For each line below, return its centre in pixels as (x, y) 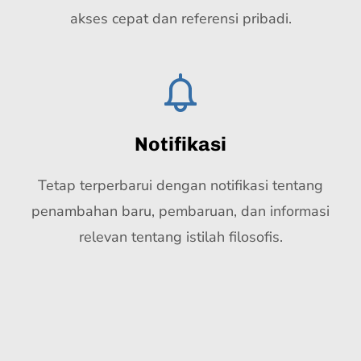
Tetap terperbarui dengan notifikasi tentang (180, 185)
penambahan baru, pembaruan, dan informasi (180, 211)
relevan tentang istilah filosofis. (180, 237)
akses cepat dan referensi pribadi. (180, 19)
